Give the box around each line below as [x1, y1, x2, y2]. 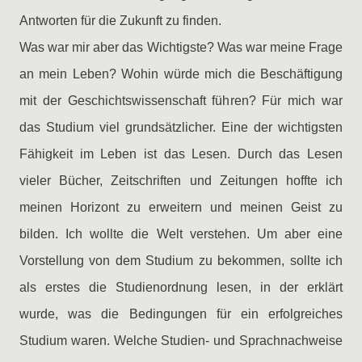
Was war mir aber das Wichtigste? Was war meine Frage [19, 40, 343, 54]
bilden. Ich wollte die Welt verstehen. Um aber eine [19, 227, 343, 241]
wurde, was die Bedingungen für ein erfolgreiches [19, 307, 343, 321]
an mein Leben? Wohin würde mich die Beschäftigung [19, 67, 343, 81]
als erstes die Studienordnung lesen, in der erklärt [19, 280, 343, 294]
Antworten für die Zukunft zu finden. [19, 14, 221, 27]
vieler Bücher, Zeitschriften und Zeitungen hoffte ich [19, 174, 343, 187]
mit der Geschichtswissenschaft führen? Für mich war [19, 94, 343, 107]
